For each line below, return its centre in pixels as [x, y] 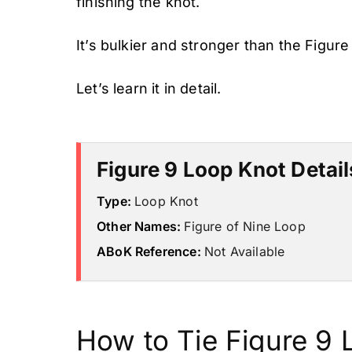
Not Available [244, 251]
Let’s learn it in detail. [149, 88]
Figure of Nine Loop [245, 226]
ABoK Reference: [150, 251]
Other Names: [141, 226]
